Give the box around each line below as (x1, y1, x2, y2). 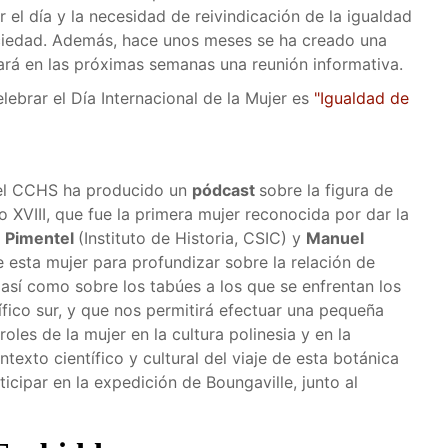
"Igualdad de (314, 88, 409, 108)
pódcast (192, 180, 259, 200)
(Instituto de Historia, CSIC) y (78, 228, 306, 248)
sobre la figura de (259, 180, 393, 200)
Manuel (306, 228, 364, 248)
